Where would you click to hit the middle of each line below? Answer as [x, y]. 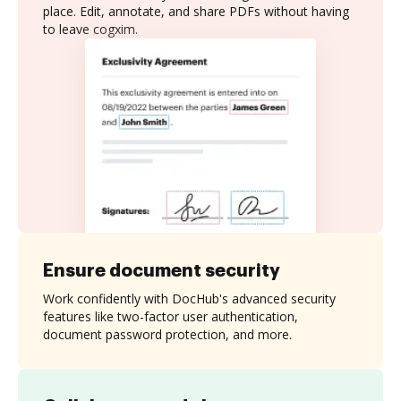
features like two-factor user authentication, [171, 316]
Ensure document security [162, 270]
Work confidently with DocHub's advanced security [189, 298]
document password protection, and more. [167, 334]
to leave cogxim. [90, 29]
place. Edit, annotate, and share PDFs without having [196, 11]
